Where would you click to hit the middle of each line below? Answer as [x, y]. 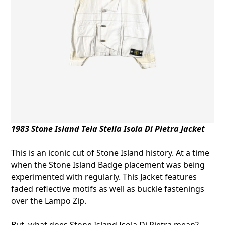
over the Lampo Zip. [49, 201]
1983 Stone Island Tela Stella [68, 129]
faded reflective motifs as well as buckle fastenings [108, 189]
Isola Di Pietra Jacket [164, 129]
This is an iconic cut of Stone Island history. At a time [110, 153]
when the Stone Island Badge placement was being [108, 165]
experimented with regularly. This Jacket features [104, 177]
